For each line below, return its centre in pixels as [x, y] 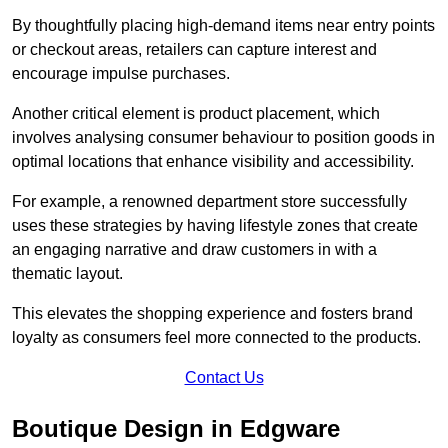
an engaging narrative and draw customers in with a [194, 249]
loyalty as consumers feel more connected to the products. [216, 337]
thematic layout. [67, 273]
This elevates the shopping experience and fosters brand [212, 313]
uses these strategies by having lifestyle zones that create [215, 225]
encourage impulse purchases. [121, 73]
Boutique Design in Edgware [176, 428]
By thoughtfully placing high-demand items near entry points [223, 25]
